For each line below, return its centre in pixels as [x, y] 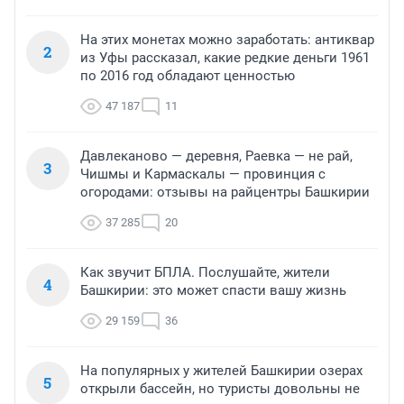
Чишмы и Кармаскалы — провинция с [203, 174]
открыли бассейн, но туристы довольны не [220, 389]
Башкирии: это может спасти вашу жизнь [213, 291]
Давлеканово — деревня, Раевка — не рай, [216, 156]
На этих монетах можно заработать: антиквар [227, 40]
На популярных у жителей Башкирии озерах [221, 371]
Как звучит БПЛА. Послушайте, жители [205, 273]
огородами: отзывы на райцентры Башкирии [225, 193]
